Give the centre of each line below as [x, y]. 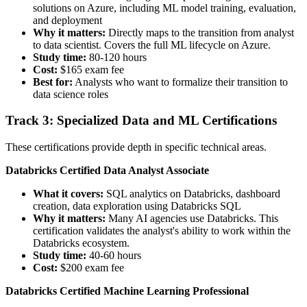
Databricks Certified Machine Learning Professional [127, 291]
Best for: [53, 82]
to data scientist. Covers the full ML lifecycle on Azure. [152, 45]
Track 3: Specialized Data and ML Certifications [141, 121]
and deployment [67, 20]
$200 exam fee [91, 268]
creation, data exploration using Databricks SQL [137, 206]
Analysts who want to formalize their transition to [180, 82]
